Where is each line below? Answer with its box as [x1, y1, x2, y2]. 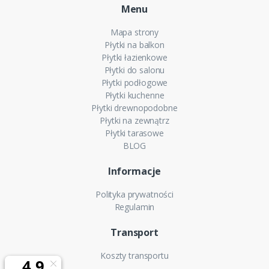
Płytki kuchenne [104, 89, 165, 101]
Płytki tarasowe [105, 127, 164, 139]
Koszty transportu [100, 250, 169, 261]
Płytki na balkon [104, 39, 165, 50]
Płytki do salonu [104, 64, 165, 76]
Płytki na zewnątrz [100, 115, 169, 126]
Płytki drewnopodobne [91, 102, 178, 113]
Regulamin [114, 201, 155, 213]
